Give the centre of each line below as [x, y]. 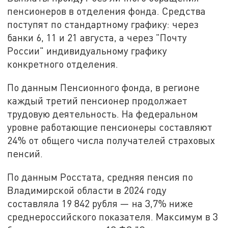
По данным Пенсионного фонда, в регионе [104, 87]
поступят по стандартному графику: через [103, 24]
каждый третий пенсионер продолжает [97, 100]
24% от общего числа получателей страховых [111, 140]
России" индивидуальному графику [87, 51]
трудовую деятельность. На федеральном [103, 113]
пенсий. [28, 153]
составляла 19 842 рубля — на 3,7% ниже [100, 203]
